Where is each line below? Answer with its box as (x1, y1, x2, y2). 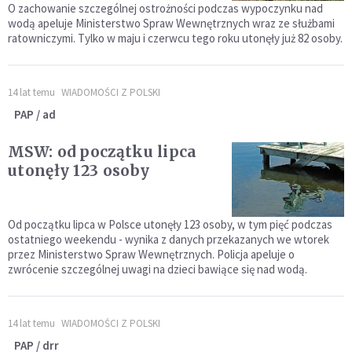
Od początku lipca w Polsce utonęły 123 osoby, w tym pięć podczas (8, 217, 332, 233)
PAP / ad (14, 107, 56, 123)
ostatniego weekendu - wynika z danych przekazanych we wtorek (8, 232, 329, 247)
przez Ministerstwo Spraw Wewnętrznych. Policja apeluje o (8, 247, 295, 262)
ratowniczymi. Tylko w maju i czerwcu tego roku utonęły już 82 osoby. (8, 31, 343, 46)
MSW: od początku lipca (8, 142, 197, 162)
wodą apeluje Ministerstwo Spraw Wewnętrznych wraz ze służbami (8, 16, 335, 31)
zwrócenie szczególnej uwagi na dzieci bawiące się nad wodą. (8, 262, 307, 277)
